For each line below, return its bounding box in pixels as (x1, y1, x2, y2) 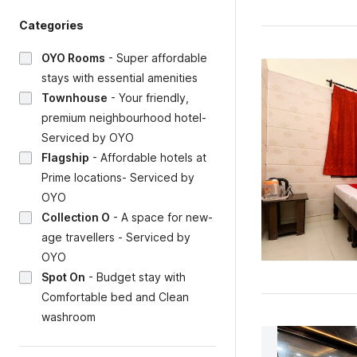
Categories (19, 18, 84, 32)
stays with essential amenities (41, 71, 198, 84)
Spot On (41, 270, 85, 284)
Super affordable (116, 51, 207, 65)
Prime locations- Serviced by (41, 171, 194, 184)
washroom (41, 310, 96, 324)
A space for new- (121, 210, 213, 224)
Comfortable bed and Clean (41, 290, 189, 304)
